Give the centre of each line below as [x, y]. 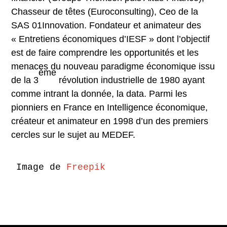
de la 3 [25, 80]
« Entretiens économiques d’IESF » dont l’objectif [111, 39]
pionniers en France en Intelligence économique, [110, 107]
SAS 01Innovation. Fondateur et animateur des [106, 25]
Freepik [86, 167]
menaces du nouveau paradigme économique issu [113, 66]
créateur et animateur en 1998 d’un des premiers [110, 121]
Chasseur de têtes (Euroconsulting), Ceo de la [105, 11]
